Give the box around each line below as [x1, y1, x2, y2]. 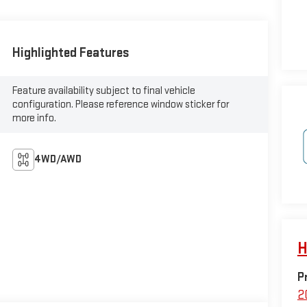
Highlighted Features [12, 45, 130, 62]
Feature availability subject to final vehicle [12, 84, 196, 97]
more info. [12, 111, 57, 125]
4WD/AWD [34, 152, 82, 166]
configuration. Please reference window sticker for [12, 97, 230, 111]
